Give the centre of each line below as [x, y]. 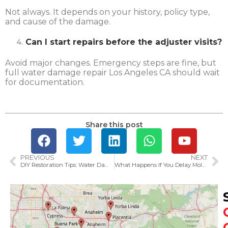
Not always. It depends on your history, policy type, [107, 12]
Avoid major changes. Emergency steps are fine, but [111, 63]
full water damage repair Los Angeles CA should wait [112, 72]
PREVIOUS [37, 158]
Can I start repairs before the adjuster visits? [124, 42]
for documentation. [45, 82]
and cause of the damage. [58, 21]
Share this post [114, 124]
